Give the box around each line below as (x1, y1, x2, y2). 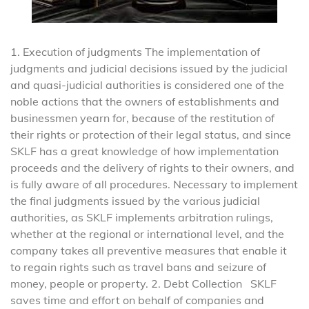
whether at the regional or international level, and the (10, 227, 284, 241)
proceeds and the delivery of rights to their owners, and (10, 161, 295, 175)
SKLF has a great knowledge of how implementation (10, 144, 279, 159)
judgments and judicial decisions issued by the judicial (10, 61, 288, 76)
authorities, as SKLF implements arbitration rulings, (10, 210, 273, 225)
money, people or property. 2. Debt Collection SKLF (10, 277, 277, 291)
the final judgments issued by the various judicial (10, 194, 260, 208)
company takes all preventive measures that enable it (10, 243, 287, 258)
